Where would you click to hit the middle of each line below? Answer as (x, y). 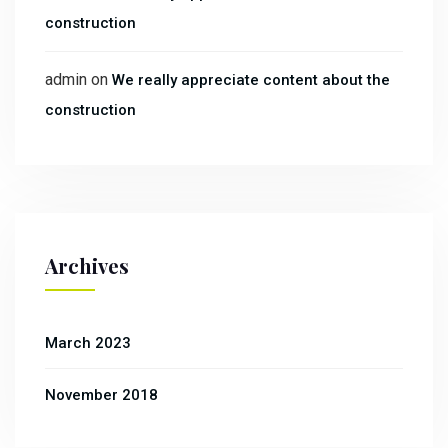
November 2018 (101, 395)
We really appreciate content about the (251, 80)
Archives (87, 266)
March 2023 (88, 343)
